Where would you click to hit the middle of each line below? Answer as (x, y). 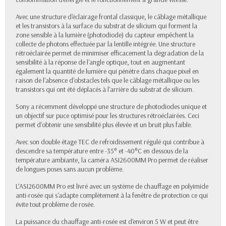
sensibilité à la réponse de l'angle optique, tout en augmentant (100, 62)
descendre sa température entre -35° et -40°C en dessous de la (102, 151)
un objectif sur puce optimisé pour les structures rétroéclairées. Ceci (107, 116)
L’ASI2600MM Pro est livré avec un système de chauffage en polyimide (112, 186)
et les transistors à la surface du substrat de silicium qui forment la (106, 26)
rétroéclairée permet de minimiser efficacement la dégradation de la (110, 53)
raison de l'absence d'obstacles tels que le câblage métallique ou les (107, 80)
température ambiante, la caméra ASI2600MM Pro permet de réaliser (112, 160)
